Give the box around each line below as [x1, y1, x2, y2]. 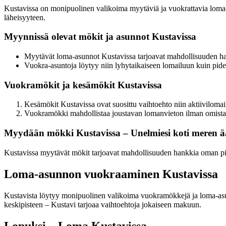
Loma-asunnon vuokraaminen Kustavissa [4, 167, 218, 181]
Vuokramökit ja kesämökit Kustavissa [4, 79, 162, 90]
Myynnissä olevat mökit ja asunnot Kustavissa [4, 31, 196, 42]
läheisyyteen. [4, 13, 45, 22]
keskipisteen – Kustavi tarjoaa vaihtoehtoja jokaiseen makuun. [4, 200, 201, 209]
